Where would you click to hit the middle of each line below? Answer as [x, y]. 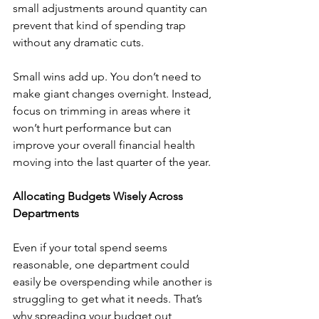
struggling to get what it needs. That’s [109, 299]
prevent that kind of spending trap [101, 26]
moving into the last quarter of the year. [112, 162]
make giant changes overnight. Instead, [114, 94]
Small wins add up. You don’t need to [109, 77]
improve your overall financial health [105, 145]
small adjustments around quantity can [111, 9]
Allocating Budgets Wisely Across [99, 197]
